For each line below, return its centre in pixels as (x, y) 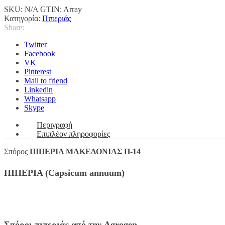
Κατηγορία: (23, 19)
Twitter (35, 45)
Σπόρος (17, 152)
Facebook (40, 54)
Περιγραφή (54, 125)
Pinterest (38, 72)
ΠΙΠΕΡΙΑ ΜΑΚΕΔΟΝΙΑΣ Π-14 (86, 152)
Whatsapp (40, 99)
